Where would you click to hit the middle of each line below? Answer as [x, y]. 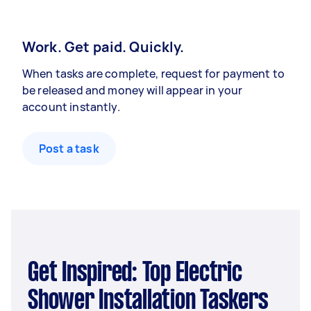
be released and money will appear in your [133, 90]
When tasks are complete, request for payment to [154, 74]
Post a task [69, 149]
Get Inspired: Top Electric [33, 274]
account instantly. [71, 107]
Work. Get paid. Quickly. [103, 47]
